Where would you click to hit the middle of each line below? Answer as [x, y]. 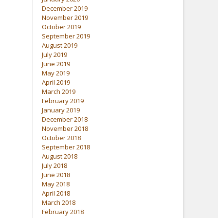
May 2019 [56, 73]
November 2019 [65, 17]
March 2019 [59, 91]
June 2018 [56, 174]
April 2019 [56, 82]
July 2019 [55, 54]
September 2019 [66, 36]
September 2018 [66, 147]
